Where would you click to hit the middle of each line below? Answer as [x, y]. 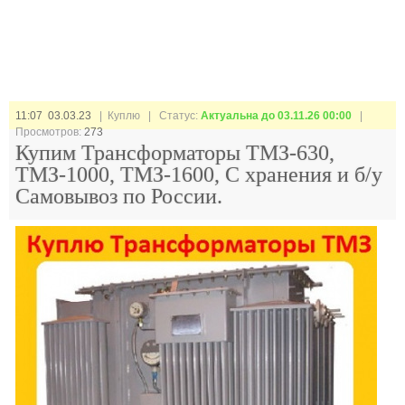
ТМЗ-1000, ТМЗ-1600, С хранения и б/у [199, 174]
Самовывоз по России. [119, 196]
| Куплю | [125, 116]
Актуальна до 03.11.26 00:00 [278, 116]
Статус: [180, 116]
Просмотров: [50, 132]
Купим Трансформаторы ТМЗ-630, [175, 153]
